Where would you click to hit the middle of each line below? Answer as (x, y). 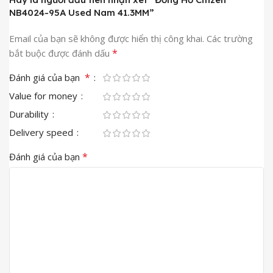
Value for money (44, 95)
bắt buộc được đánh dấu (61, 53)
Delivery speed (42, 132)
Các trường (230, 38)
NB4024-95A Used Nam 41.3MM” (82, 12)
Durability (30, 114)
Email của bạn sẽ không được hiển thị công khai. (107, 38)
